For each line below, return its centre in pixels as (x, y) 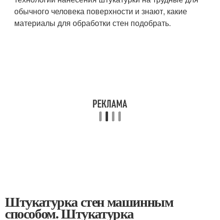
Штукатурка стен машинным (89, 202)
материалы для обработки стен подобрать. (93, 23)
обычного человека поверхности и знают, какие (101, 11)
